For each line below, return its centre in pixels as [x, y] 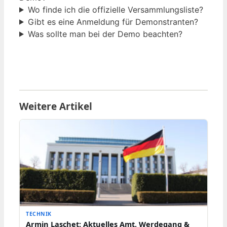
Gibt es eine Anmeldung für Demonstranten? [113, 22]
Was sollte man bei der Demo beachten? [105, 34]
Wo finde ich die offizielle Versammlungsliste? [115, 9]
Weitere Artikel [56, 106]
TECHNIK [39, 214]
